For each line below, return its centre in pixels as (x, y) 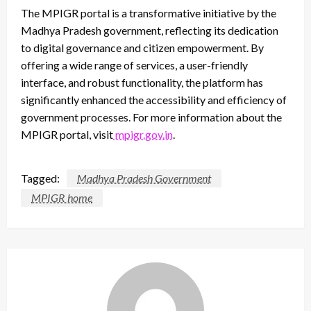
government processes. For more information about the (151, 117)
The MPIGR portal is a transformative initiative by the (149, 12)
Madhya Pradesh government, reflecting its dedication (150, 30)
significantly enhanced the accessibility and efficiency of (154, 99)
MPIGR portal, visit (67, 134)
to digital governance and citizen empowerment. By (142, 47)
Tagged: (40, 178)
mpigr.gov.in (143, 134)
